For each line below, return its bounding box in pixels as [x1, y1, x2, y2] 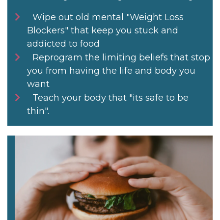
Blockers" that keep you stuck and [27, 25, 178, 36]
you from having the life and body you [27, 65, 195, 77]
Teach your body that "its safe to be [32, 92, 189, 104]
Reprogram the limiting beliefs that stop [32, 52, 210, 63]
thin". [27, 106, 49, 117]
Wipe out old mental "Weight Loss [32, 12, 184, 23]
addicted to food [27, 38, 100, 50]
